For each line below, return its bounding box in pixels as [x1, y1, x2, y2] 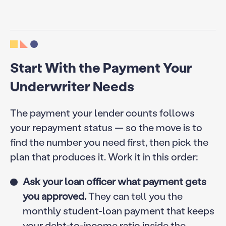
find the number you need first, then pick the [10, 135, 208, 148]
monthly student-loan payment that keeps [22, 203, 214, 217]
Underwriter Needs [10, 77, 134, 95]
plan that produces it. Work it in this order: [10, 149, 198, 163]
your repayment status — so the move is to [10, 120, 202, 134]
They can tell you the [86, 189, 183, 202]
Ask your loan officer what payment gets [22, 174, 206, 188]
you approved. [22, 189, 86, 202]
